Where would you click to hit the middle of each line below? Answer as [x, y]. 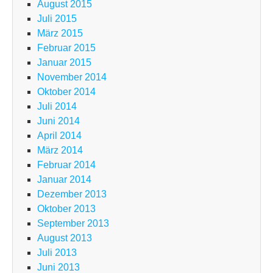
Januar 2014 [64, 180]
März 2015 [60, 34]
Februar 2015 [66, 48]
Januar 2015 [64, 63]
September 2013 [73, 224]
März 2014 [60, 151]
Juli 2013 [57, 253]
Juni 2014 [58, 121]
